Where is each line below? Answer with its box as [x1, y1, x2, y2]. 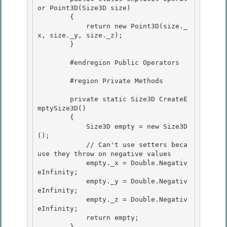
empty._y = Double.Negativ [37, 177, 86, 185]
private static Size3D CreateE [37, 95, 70, 103]
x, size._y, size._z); [37, 31, 127, 40]
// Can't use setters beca [37, 141, 86, 149]
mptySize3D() [37, 104, 86, 112]
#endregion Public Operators [37, 59, 70, 67]
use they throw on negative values [37, 150, 171, 158]
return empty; [37, 214, 86, 222]
